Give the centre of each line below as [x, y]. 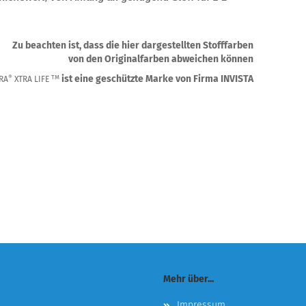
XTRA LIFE [31, 79]
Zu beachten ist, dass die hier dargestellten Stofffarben [133, 45]
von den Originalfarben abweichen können [161, 59]
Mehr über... [189, 279]
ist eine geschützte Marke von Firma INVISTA [156, 79]
